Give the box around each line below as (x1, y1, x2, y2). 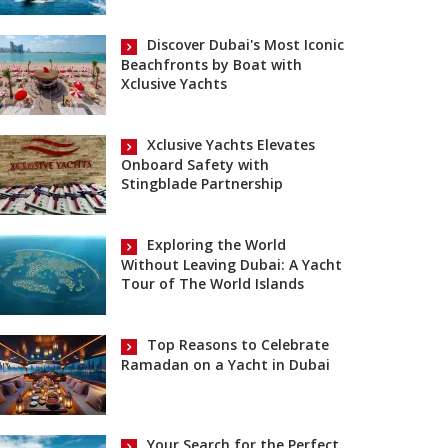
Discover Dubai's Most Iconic (147, 35, 344, 55)
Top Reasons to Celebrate (147, 335, 329, 355)
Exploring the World (147, 235, 286, 255)
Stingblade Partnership (121, 173, 283, 193)
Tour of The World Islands (121, 273, 304, 293)
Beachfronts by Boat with (121, 54, 302, 74)
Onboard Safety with (121, 154, 269, 174)
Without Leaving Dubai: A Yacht (121, 254, 342, 274)
